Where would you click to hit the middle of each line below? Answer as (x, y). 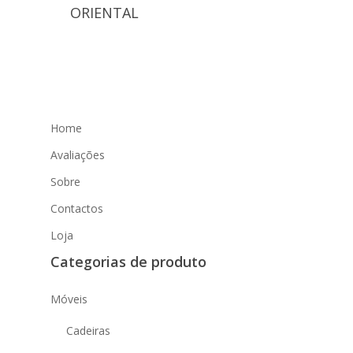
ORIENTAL (104, 13)
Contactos (77, 209)
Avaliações (78, 155)
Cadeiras (88, 331)
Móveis (69, 299)
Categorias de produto (128, 262)
